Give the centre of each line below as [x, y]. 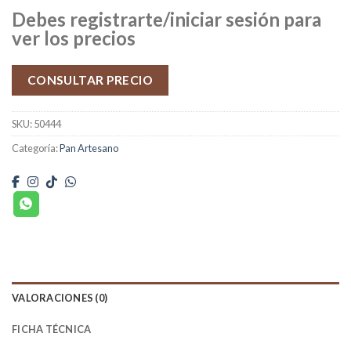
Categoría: [36, 148]
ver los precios [74, 38]
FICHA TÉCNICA [52, 329]
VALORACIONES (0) [60, 298]
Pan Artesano [89, 148]
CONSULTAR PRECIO [90, 80]
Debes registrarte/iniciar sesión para [166, 19]
